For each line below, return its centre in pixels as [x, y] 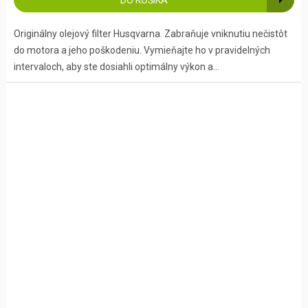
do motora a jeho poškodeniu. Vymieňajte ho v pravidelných [142, 51]
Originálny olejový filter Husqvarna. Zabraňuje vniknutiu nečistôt [151, 34]
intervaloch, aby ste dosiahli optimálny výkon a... [117, 67]
